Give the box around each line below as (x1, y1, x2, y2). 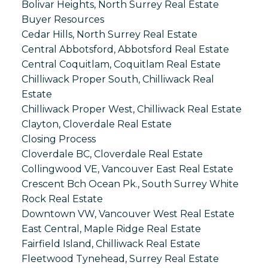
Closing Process (21, 133, 96, 145)
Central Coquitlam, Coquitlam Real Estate (21, 59, 221, 71)
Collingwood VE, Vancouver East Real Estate (21, 163, 233, 175)
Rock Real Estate (21, 193, 103, 205)
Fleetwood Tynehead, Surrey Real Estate (21, 253, 219, 265)
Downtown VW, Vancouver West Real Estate (21, 208, 234, 220)
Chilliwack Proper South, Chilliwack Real (21, 74, 214, 86)
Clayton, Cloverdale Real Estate (21, 118, 172, 130)
